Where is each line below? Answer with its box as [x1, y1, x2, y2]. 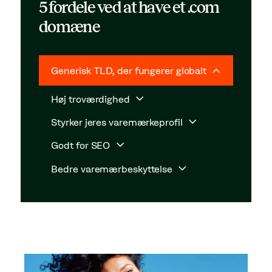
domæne [38, 17, 100, 36]
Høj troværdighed [51, 93, 132, 106]
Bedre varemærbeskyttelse [51, 162, 175, 175]
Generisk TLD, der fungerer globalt [51, 64, 209, 76]
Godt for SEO [51, 139, 113, 152]
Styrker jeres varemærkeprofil [51, 116, 185, 129]
